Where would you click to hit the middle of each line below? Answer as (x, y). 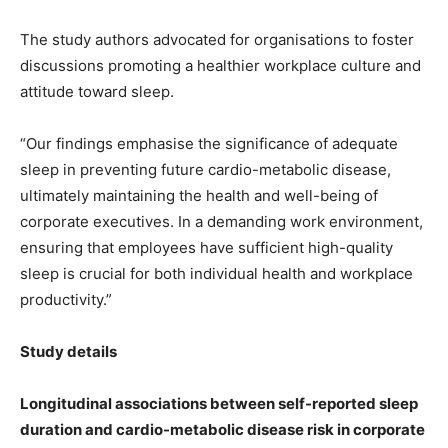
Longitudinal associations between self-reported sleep (219, 404)
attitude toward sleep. (97, 92)
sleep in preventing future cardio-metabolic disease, (205, 170)
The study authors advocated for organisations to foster (217, 40)
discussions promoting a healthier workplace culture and (220, 66)
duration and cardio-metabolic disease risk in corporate (222, 430)
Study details (68, 352)
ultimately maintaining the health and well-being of (199, 196)
